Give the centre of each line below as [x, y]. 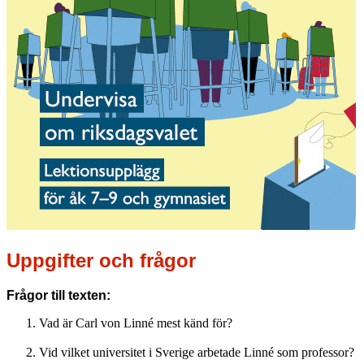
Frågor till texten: [58, 295]
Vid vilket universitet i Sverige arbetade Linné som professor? [197, 352]
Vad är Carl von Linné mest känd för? [136, 323]
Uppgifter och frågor [101, 260]
